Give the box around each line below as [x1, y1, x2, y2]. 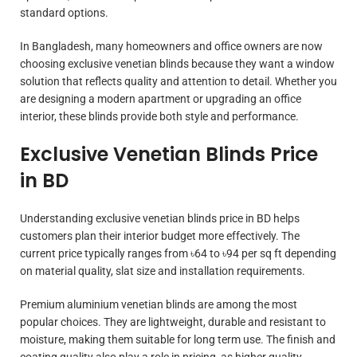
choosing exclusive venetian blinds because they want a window [20, 57, 335, 70]
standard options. [20, 6, 108, 19]
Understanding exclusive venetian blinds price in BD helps [20, 211, 300, 225]
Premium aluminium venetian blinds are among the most [20, 297, 297, 311]
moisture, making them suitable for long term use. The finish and [20, 332, 335, 346]
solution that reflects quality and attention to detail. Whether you [20, 74, 337, 88]
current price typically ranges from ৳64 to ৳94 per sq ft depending [20, 246, 336, 260]
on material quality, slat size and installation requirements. [20, 264, 305, 277]
